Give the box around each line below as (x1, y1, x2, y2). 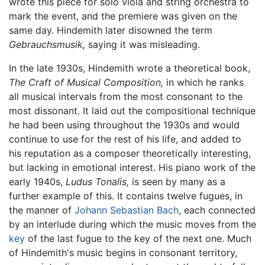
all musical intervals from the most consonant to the (9, 91, 243, 103)
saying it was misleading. (85, 38, 200, 51)
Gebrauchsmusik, (9, 38, 85, 51)
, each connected (179, 204, 256, 216)
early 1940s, (9, 176, 66, 188)
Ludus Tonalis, (66, 176, 129, 188)
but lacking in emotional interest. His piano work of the (9, 161, 256, 174)
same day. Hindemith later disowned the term (9, 24, 212, 37)
